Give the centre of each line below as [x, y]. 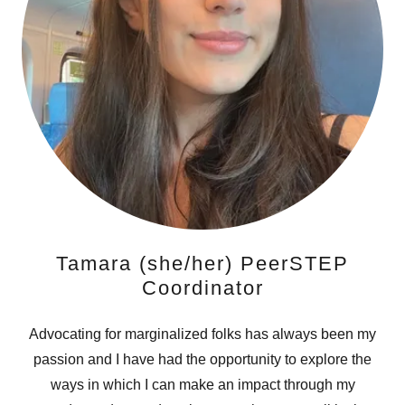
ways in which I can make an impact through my [202, 385]
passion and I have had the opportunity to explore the [202, 360]
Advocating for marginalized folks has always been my [202, 334]
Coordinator [202, 288]
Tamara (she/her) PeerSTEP [202, 264]
